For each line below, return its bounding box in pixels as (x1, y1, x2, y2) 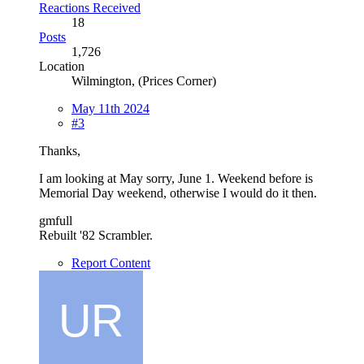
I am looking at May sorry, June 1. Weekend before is (39, 171, 313, 185)
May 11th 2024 (71, 101, 149, 115)
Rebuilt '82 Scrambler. (39, 227, 153, 242)
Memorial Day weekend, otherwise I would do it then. (39, 185, 317, 200)
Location (39, 58, 84, 73)
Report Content (71, 255, 150, 270)
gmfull (39, 213, 72, 227)
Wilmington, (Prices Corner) (71, 73, 216, 88)
